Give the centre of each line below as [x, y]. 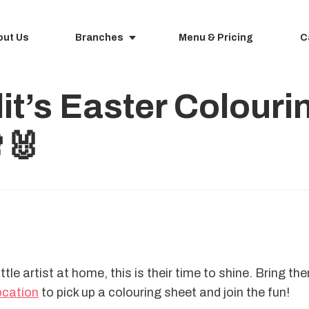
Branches [99, 38]
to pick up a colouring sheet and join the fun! [164, 292]
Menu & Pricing [216, 38]
